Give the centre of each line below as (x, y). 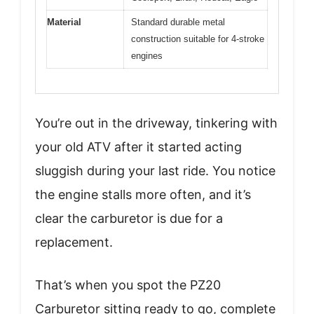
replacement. (74, 242)
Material (64, 22)
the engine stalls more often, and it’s (143, 194)
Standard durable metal (178, 22)
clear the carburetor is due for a (129, 218)
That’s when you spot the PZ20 (128, 285)
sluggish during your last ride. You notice (155, 170)
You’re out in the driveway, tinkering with (156, 123)
